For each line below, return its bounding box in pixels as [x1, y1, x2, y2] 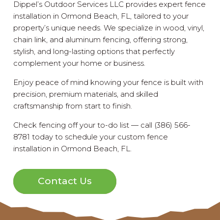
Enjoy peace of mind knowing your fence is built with [13, 78, 204, 87]
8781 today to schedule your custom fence [13, 132, 168, 142]
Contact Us [38, 175, 92, 187]
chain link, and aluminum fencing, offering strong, [13, 35, 188, 45]
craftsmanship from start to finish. [13, 101, 133, 111]
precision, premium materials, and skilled [13, 89, 159, 99]
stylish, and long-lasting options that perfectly [13, 47, 175, 56]
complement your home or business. [13, 58, 146, 68]
